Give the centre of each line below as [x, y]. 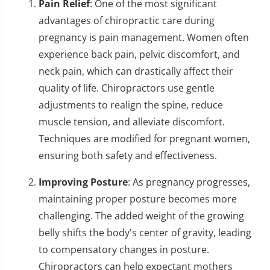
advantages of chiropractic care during [127, 20]
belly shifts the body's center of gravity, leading [145, 232]
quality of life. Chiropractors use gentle [127, 88]
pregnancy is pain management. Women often [144, 37]
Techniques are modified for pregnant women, [144, 138]
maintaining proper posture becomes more [138, 199]
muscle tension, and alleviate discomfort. [132, 121]
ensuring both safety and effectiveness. [128, 155]
